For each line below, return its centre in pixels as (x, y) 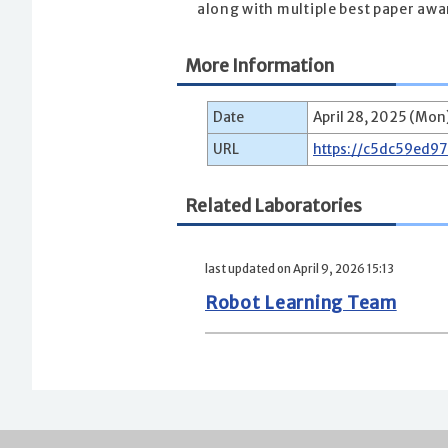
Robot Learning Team (301, 303)
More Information (259, 66)
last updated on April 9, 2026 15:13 (299, 269)
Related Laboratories (273, 205)
